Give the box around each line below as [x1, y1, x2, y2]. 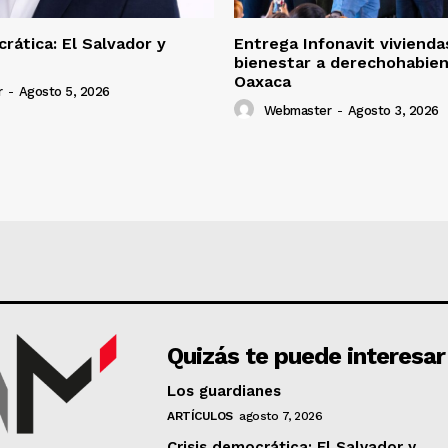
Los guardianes [167, 382, 282, 401]
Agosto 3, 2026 [347, 103, 439, 119]
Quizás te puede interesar [167, 342, 446, 371]
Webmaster [263, 103, 331, 119]
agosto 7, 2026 [239, 409, 323, 424]
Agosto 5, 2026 [18, 84, 110, 100]
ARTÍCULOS [167, 409, 233, 424]
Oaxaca [234, 72, 291, 92]
